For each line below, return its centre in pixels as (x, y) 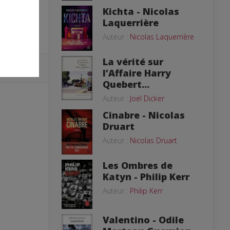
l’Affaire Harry (137, 73)
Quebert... (126, 84)
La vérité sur (133, 61)
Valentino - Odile (143, 220)
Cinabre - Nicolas (144, 115)
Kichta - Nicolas (141, 11)
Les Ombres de (138, 165)
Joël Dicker (147, 98)
